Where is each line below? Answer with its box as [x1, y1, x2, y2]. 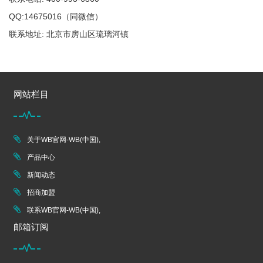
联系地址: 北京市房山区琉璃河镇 [9, 29, 129, 39]
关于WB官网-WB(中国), [27, 136, 100, 144]
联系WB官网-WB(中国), [27, 206, 100, 215]
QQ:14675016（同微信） [9, 12, 103, 22]
